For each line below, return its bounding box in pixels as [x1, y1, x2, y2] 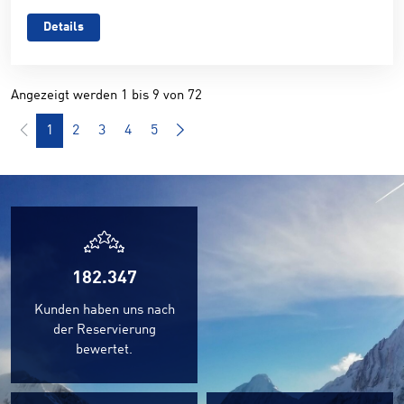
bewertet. [76, 344, 133, 357]
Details [43, 21, 84, 33]
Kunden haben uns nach [33, 304, 175, 317]
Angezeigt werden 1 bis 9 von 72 [11, 89, 202, 103]
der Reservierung [52, 324, 156, 337]
